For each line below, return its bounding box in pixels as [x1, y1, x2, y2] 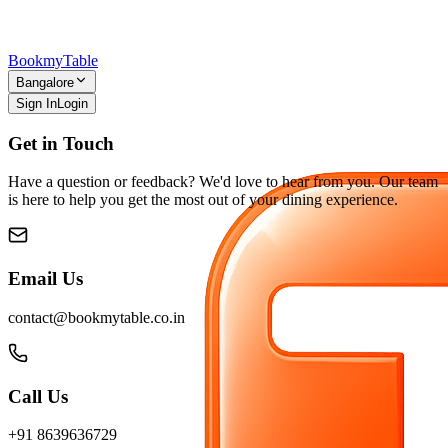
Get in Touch [8, 132, 114, 154]
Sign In [16, 96, 57, 111]
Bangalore [16, 75, 74, 90]
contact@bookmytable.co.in [8, 308, 185, 326]
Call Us [8, 385, 68, 407]
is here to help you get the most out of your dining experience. [8, 191, 398, 209]
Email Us [8, 268, 83, 290]
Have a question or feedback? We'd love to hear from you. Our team [8, 173, 438, 191]
